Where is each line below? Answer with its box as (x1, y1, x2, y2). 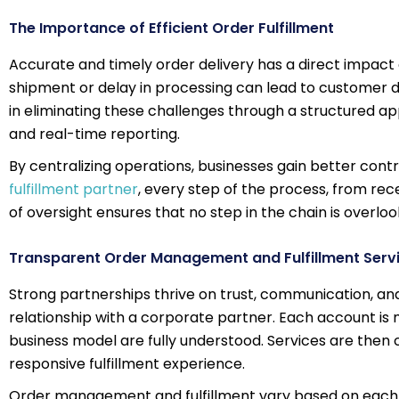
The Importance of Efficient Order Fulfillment (9, 18, 334, 38)
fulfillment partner (9, 179, 138, 199)
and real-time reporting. (9, 124, 180, 144)
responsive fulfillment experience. (9, 354, 245, 374)
